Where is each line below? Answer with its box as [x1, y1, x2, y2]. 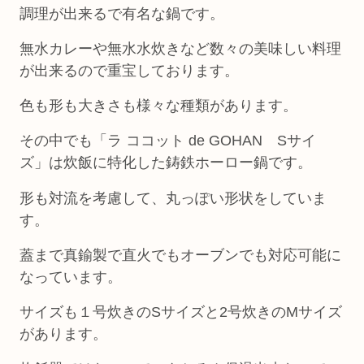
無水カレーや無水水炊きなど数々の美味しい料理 [19, 40, 341, 57]
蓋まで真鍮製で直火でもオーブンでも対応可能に [19, 246, 341, 263]
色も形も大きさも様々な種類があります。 [19, 97, 297, 115]
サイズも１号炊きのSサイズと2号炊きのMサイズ [19, 303, 342, 320]
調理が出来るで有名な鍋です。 [19, 5, 224, 22]
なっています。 [19, 268, 122, 285]
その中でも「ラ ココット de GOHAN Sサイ [19, 132, 316, 149]
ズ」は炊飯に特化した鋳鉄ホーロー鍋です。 [19, 154, 312, 171]
